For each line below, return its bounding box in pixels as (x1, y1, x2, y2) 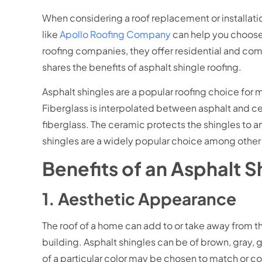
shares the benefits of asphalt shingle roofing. (42, 60, 242, 73)
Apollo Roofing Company (60, 27, 171, 40)
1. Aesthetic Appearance (42, 188, 236, 209)
